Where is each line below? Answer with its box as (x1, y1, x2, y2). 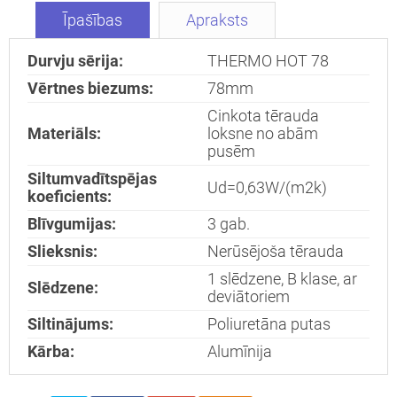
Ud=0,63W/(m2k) (207, 179, 327, 198)
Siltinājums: (27, 315, 113, 334)
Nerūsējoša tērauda (207, 243, 344, 261)
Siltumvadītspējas (27, 170, 157, 189)
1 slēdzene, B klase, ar (207, 270, 357, 289)
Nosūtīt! (216, 74, 272, 92)
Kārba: (27, 343, 74, 362)
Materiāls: (27, 125, 101, 144)
